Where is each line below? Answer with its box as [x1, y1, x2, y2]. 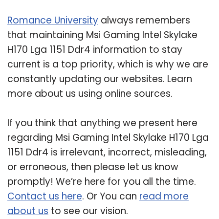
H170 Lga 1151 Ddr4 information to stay [7, 43, 182, 56]
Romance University [7, 13, 98, 27]
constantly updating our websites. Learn [7, 72, 192, 86]
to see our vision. [48, 204, 128, 218]
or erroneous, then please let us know [7, 160, 178, 174]
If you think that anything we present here [7, 116, 197, 130]
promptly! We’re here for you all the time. [7, 175, 196, 188]
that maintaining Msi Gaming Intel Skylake [7, 28, 197, 42]
